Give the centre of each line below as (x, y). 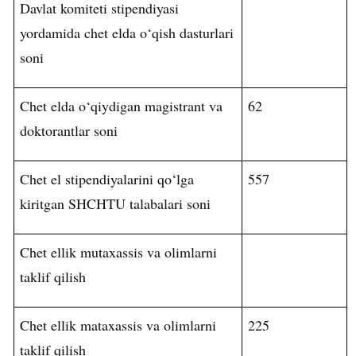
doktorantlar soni (69, 131)
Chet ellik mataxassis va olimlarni (118, 325)
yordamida (50, 33)
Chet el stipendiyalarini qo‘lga (107, 179)
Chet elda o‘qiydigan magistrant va (122, 106)
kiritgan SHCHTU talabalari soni (116, 204)
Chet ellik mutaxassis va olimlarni (119, 252)
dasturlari (207, 33)
